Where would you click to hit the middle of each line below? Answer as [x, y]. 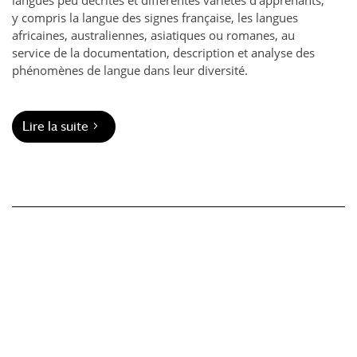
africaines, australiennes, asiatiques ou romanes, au [153, 35]
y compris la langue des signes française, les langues [155, 17]
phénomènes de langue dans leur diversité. [130, 70]
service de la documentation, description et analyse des [163, 52]
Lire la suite [56, 127]
